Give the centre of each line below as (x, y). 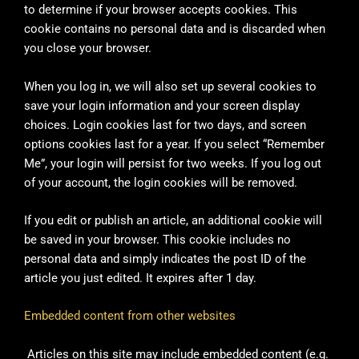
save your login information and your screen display (162, 105)
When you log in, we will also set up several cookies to (170, 86)
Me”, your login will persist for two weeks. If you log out (173, 163)
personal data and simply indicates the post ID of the (165, 258)
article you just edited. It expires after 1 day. (140, 278)
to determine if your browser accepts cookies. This (161, 10)
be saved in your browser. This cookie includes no (157, 239)
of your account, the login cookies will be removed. (161, 182)
